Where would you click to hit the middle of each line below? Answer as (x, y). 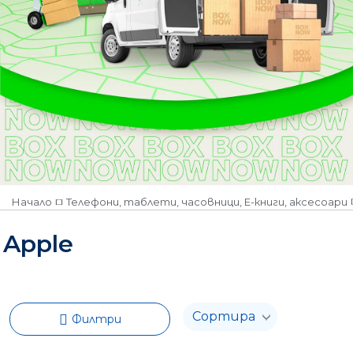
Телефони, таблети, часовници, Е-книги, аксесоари (207, 201)
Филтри (96, 319)
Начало (32, 201)
